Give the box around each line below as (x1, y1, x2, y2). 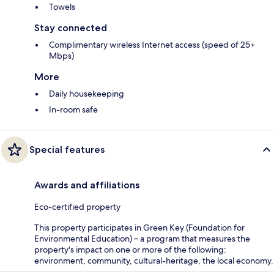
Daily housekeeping (49, 87, 124, 99)
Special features (29, 143, 105, 155)
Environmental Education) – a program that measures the (34, 232, 250, 244)
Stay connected (34, 21, 107, 34)
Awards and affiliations (34, 179, 139, 191)
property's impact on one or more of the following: (34, 243, 226, 255)
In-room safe (49, 103, 98, 115)
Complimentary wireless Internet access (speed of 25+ (49, 39, 255, 50)
